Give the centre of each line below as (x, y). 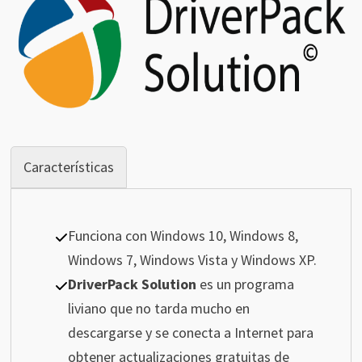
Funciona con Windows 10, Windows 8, (183, 236)
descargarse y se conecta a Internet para (190, 333)
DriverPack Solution (132, 284)
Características (68, 167)
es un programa (245, 284)
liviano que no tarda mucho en (158, 309)
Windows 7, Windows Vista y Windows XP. (192, 260)
